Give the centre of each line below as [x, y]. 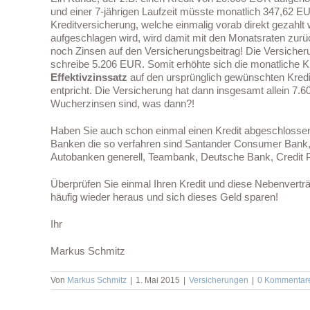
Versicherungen [219, 280]
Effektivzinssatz [90, 77]
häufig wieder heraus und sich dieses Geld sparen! [164, 197]
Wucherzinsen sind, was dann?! [122, 103]
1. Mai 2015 [158, 280]
